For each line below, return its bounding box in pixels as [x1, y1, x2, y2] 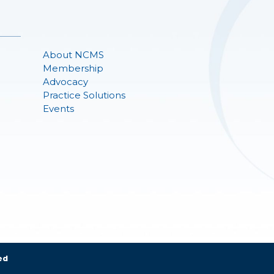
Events [43, 103, 74, 114]
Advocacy [43, 76, 88, 87]
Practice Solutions [43, 89, 125, 101]
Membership [43, 62, 103, 74]
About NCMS [43, 49, 104, 61]
